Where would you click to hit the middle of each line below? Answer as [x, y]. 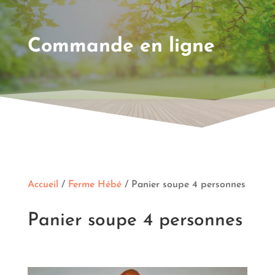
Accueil [43, 184]
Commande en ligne [121, 46]
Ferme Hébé [95, 184]
